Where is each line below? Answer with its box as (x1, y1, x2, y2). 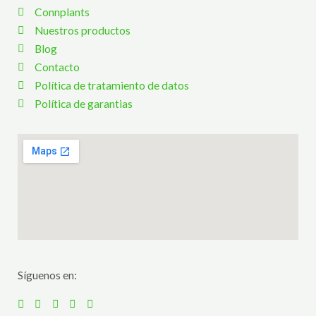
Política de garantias (35, 97, 133, 110)
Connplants (35, 5, 90, 18)
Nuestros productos (35, 23, 131, 37)
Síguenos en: (18, 268, 77, 281)
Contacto (35, 60, 80, 73)
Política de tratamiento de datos (35, 78, 190, 92)
